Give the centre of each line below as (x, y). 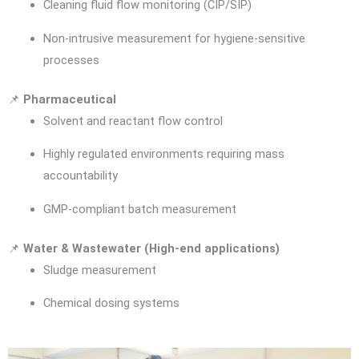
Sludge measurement (99, 270)
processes (71, 60)
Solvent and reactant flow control (133, 121)
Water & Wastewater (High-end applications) (151, 248)
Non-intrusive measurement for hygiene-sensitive (174, 38)
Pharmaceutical (70, 99)
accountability (80, 176)
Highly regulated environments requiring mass (163, 154)
